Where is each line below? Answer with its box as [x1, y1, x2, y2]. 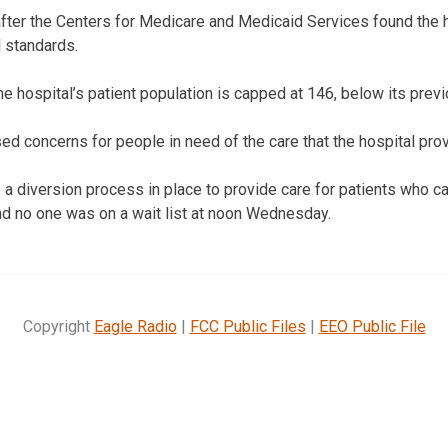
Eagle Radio [93, 316, 177, 336]
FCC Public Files [189, 316, 306, 336]
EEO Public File [318, 316, 426, 336]
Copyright [22, 316, 94, 336]
